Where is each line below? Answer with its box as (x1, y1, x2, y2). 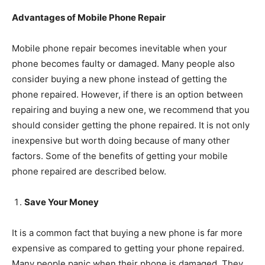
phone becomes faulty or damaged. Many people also (12, 58, 235, 69)
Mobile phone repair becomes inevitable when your (12, 43, 227, 54)
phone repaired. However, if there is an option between (12, 89, 243, 100)
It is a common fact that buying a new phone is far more (12, 227, 243, 238)
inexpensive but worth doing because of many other (12, 135, 230, 146)
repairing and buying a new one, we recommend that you (12, 104, 250, 115)
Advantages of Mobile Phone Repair (12, 12, 166, 23)
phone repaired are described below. (12, 166, 166, 177)
